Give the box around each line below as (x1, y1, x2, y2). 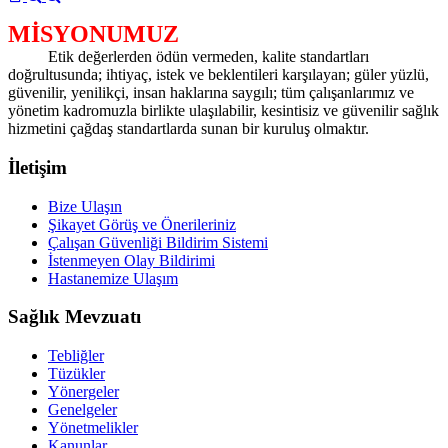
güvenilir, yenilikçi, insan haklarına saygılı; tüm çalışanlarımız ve (8, 84, 414, 102)
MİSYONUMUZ (8, 21, 179, 48)
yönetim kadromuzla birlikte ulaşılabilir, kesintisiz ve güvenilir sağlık (8, 102, 439, 120)
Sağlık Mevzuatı (8, 306, 141, 328)
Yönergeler (48, 383, 119, 400)
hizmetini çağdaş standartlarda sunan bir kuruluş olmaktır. (8, 120, 369, 138)
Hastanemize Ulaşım (48, 269, 178, 287)
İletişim (8, 156, 67, 178)
